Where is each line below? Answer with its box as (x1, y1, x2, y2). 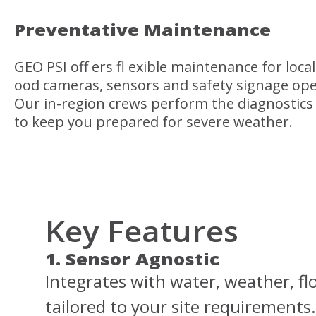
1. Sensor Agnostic (45, 247, 219, 271)
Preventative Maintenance (14, 18, 271, 42)
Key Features (45, 212, 238, 250)
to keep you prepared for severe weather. (14, 112, 293, 131)
